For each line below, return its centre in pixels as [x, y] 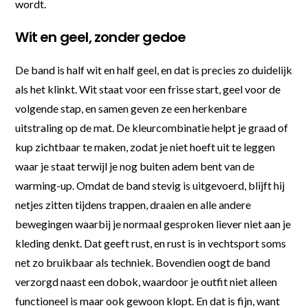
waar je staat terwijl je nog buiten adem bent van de [135, 166]
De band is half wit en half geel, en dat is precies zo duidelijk [154, 69]
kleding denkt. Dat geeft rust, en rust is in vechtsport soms [151, 243]
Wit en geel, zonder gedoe [101, 37]
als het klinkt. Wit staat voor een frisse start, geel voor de [148, 89]
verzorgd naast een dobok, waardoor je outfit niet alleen [146, 281]
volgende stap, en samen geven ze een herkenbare [131, 108]
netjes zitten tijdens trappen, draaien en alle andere [133, 204]
